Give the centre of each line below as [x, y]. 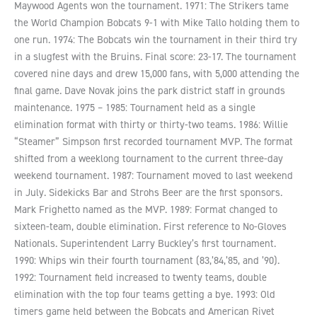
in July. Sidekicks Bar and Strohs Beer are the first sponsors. [148, 193]
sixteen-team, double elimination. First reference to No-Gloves [150, 227]
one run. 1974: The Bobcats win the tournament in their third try [156, 40]
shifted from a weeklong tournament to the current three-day [149, 159]
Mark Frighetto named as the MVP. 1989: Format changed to [146, 210]
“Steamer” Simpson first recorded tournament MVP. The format [154, 142]
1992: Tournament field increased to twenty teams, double [140, 278]
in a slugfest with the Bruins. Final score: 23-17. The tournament [155, 57]
